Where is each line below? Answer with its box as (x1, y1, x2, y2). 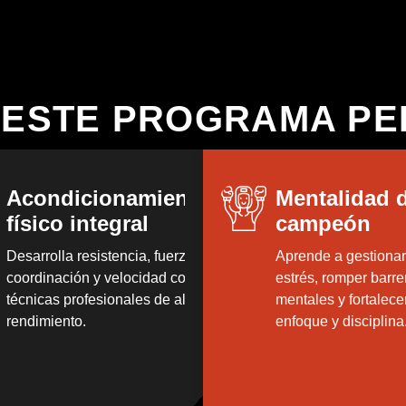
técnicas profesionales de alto (5, 291, 198, 307)
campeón (275, 210, 371, 236)
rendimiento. (5, 313, 86, 329)
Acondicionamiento (5, 185, 209, 210)
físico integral (5, 210, 149, 236)
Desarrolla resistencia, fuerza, (5, 247, 198, 264)
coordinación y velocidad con (5, 269, 194, 285)
